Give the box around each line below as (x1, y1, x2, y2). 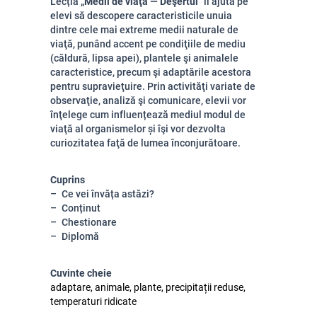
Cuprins (50, 174, 85, 185)
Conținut (62, 202, 100, 214)
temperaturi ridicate (50, 296, 137, 307)
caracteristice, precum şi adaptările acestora (50, 67, 251, 78)
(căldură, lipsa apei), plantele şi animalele (50, 52, 238, 64)
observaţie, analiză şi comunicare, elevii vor (50, 95, 246, 106)
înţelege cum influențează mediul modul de (50, 109, 246, 120)
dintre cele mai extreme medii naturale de (50, 24, 238, 35)
